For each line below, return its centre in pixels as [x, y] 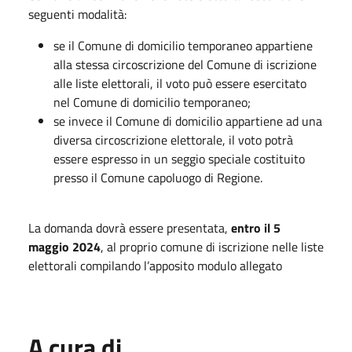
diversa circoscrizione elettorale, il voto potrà [173, 139]
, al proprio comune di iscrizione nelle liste [212, 246]
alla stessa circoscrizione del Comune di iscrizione [185, 64]
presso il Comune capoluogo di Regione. [158, 177]
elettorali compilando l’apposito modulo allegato [155, 265]
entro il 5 [256, 227]
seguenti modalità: [77, 14]
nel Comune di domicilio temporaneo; [152, 102]
